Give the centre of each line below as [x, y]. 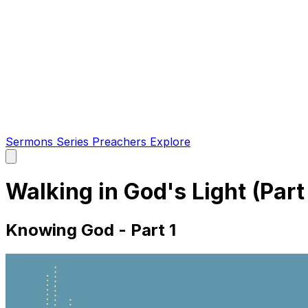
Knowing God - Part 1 [91, 230]
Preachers [121, 142]
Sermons [31, 142]
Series [74, 142]
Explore [170, 142]
